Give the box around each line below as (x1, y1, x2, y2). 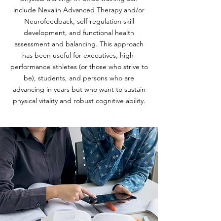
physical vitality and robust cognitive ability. (12, 96, 146, 105)
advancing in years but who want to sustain (12, 85, 146, 94)
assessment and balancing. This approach (14, 39, 144, 48)
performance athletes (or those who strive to (10, 62, 148, 71)
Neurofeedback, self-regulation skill (24, 17, 134, 26)
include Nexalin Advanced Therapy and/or (13, 5, 145, 14)
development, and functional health (24, 28, 134, 37)
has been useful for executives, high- (22, 51, 136, 60)
